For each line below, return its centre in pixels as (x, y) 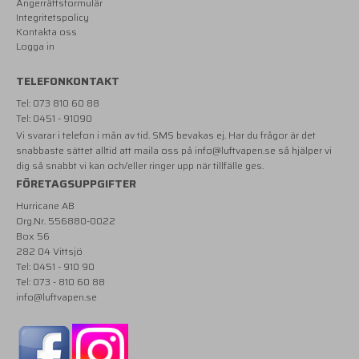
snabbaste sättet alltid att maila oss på (105, 151)
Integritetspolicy (52, 18)
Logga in (35, 46)
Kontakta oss (46, 32)
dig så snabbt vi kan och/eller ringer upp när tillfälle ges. (140, 166)
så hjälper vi (304, 151)
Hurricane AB (45, 205)
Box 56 (33, 236)
